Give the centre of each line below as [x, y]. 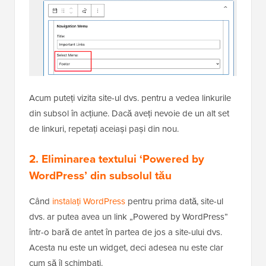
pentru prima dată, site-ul [174, 201]
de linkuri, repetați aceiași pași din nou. [104, 129]
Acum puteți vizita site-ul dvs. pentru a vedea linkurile [130, 98]
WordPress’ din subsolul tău [100, 175]
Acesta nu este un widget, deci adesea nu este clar [126, 247]
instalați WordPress [89, 201]
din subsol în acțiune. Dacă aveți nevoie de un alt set [129, 113]
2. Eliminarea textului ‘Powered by [117, 159]
